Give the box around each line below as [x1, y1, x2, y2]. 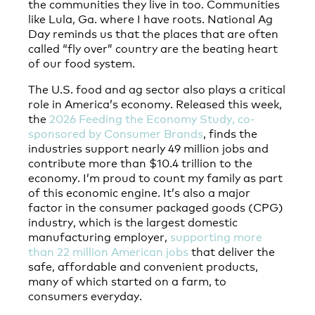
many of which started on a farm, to [28, 272, 226, 289]
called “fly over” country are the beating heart [28, 39, 278, 56]
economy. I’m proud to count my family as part [28, 169, 283, 186]
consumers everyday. [28, 287, 142, 304]
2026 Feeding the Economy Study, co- [49, 110, 255, 127]
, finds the [203, 124, 257, 141]
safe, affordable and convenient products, [28, 257, 258, 274]
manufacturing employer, [28, 228, 170, 245]
